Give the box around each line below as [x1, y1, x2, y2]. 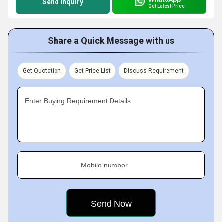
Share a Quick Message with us [48, 35, 174, 46]
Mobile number [81, 161, 128, 169]
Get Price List [74, 67, 111, 74]
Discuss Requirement [124, 67, 184, 74]
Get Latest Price [148, 3, 185, 9]
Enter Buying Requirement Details [25, 97, 131, 105]
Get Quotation [23, 67, 61, 74]
